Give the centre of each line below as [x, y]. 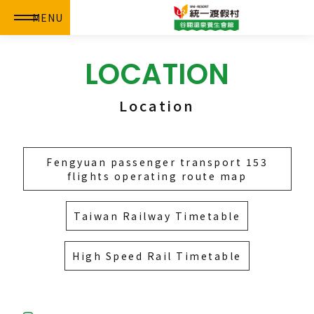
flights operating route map [157, 176]
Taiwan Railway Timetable [157, 216]
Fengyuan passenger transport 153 [157, 162]
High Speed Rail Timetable [157, 256]
